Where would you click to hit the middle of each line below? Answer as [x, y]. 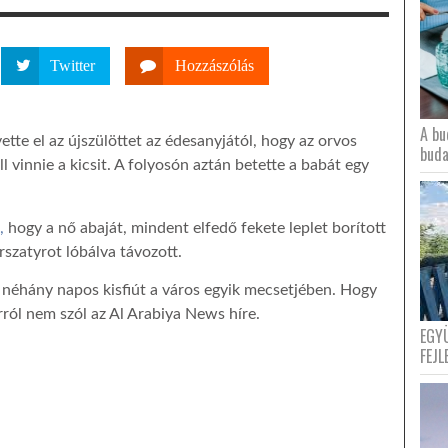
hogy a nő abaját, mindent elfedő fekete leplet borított [195, 227]
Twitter [72, 65]
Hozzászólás [214, 65]
